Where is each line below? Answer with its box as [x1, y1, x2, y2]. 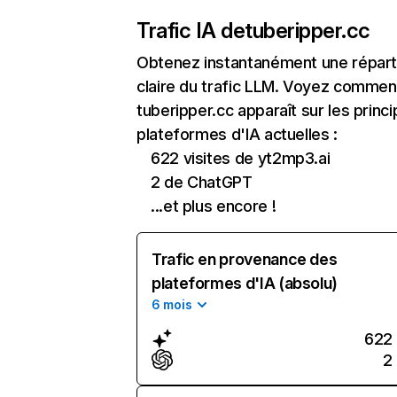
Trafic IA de [136, 18, 245, 43]
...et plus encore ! [151, 197, 276, 215]
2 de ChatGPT [151, 173, 253, 191]
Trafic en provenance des [152, 250, 338, 269]
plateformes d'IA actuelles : [136, 125, 338, 144]
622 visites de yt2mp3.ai [151, 149, 331, 167]
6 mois [152, 297, 192, 312]
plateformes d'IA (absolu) [152, 274, 338, 292]
